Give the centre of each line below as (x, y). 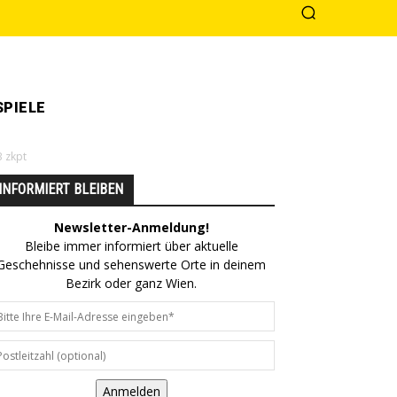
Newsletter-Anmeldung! (131, 227)
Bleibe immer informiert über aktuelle (131, 246)
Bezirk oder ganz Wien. (131, 283)
